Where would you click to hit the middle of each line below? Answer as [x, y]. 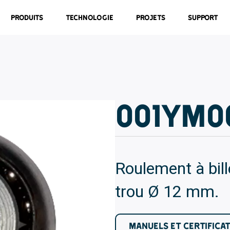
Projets [151, 17]
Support [203, 17]
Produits [27, 17]
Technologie [90, 17]
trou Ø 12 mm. [167, 191]
